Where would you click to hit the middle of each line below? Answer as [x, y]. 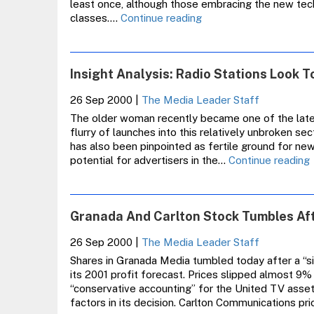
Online [216, 101]
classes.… [95, 18]
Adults [217, 73]
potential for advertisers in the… [149, 160]
